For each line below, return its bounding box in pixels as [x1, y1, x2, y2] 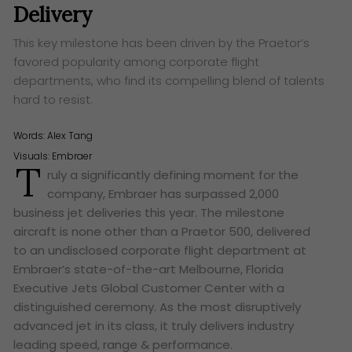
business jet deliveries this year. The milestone [13, 203, 285, 221]
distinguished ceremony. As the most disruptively [13, 298, 302, 315]
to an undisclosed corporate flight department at [13, 241, 307, 258]
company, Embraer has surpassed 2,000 [47, 185, 280, 202]
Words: [13, 129, 48, 143]
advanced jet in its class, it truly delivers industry [13, 317, 295, 334]
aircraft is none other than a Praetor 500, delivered [13, 222, 311, 240]
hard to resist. [13, 90, 93, 108]
